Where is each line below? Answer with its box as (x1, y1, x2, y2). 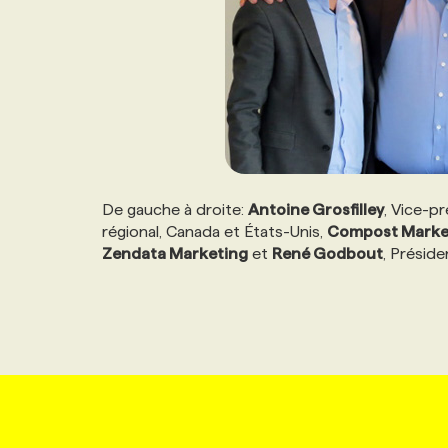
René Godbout (272, 245, 383, 262)
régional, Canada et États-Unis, (102, 223, 327, 240)
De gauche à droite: (102, 201, 248, 218)
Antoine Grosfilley (248, 201, 384, 218)
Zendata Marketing (102, 245, 248, 262)
